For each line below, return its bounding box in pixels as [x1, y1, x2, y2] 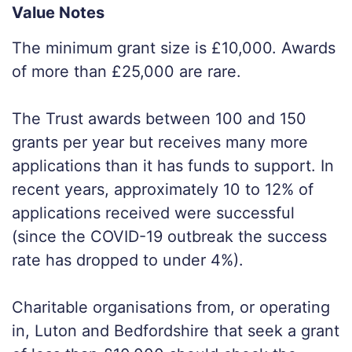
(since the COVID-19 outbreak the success [12, 227, 327, 247]
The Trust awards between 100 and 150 [12, 109, 306, 129]
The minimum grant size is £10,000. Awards [12, 38, 335, 58]
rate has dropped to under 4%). [12, 251, 244, 270]
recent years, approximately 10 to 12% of [12, 180, 313, 200]
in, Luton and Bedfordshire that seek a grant [12, 321, 339, 341]
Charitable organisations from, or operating [12, 298, 330, 317]
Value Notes [12, 3, 104, 23]
